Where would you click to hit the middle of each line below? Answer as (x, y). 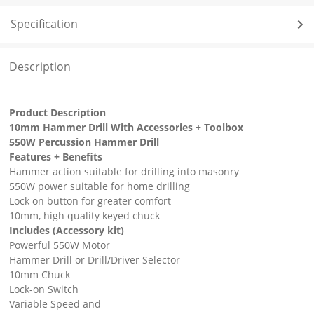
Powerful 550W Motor (59, 245)
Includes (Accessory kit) (66, 231)
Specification (45, 24)
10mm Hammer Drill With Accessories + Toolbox (126, 128)
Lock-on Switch (43, 289)
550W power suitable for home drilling (99, 186)
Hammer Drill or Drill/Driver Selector (94, 260)
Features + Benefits (55, 157)
